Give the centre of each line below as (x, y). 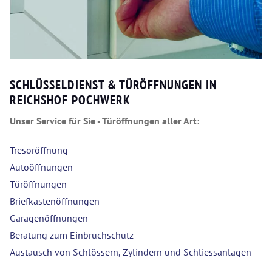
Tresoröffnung (39, 150)
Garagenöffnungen (49, 218)
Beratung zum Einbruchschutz (72, 235)
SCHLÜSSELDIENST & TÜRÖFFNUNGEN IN (113, 85)
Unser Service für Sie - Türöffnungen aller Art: (104, 121)
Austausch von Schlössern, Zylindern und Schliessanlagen (131, 252)
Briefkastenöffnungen (55, 201)
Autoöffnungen (41, 167)
